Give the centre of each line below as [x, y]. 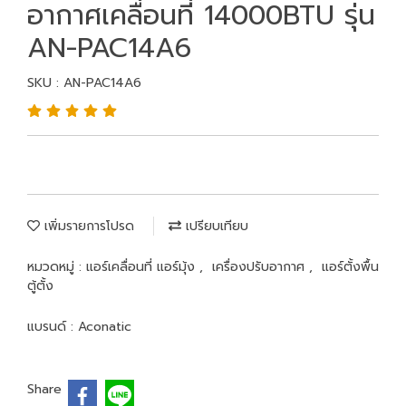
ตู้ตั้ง [40, 286]
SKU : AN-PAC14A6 [84, 83]
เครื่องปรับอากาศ [261, 267]
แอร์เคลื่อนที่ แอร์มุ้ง [143, 267]
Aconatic [105, 327]
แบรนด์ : [53, 327]
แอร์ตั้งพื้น [350, 267]
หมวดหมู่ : [57, 267]
